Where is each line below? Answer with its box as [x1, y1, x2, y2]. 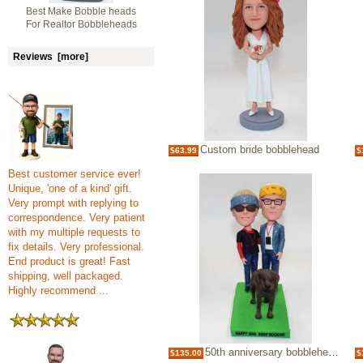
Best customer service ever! [8, 168, 141, 180]
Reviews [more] [13, 51, 88, 62]
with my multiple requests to [8, 226, 140, 238]
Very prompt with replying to [8, 197, 139, 209]
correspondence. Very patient [8, 211, 145, 224]
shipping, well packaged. [8, 270, 123, 282]
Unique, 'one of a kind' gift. [8, 182, 132, 194]
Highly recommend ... [8, 284, 109, 297]
